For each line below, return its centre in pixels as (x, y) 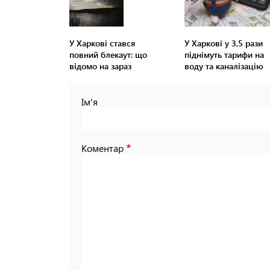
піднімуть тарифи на (224, 55)
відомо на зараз (100, 66)
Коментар (102, 148)
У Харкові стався (102, 43)
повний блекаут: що (108, 55)
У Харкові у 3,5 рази (223, 43)
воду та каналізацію (224, 66)
